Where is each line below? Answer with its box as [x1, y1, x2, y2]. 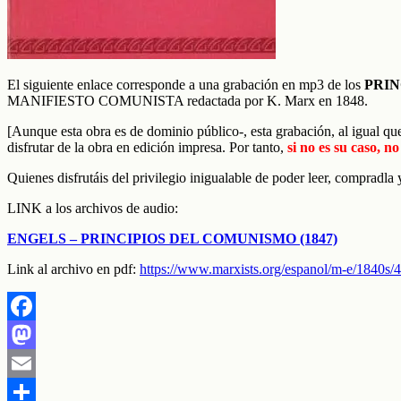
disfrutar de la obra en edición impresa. [7, 140, 229, 156]
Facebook [7, 327, 63, 343]
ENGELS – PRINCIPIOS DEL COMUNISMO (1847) [7, 231, 337, 247]
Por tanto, [229, 140, 284, 156]
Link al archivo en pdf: [7, 261, 140, 277]
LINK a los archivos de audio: [7, 200, 178, 217]
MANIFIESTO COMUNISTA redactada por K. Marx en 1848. [7, 93, 368, 109]
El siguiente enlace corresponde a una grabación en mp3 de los [7, 77, 364, 93]
